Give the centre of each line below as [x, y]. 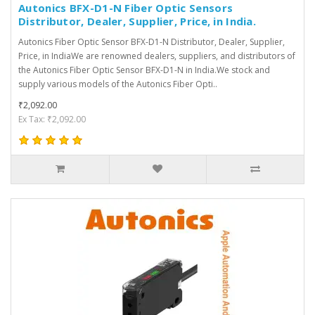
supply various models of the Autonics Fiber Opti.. [118, 84]
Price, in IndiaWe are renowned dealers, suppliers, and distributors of [157, 56]
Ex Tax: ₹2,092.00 [52, 119]
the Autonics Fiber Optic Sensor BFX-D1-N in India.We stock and [144, 70]
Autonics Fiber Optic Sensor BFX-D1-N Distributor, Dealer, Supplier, [152, 41]
